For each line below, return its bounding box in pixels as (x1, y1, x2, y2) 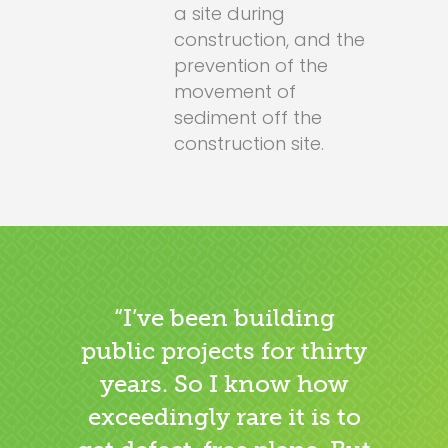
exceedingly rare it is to (87, 402, 361, 431)
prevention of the (174, 53, 328, 78)
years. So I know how (99, 369, 349, 398)
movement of (174, 79, 296, 104)
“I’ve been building (113, 303, 335, 332)
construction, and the (174, 27, 365, 52)
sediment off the (174, 105, 322, 130)
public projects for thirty (81, 336, 367, 365)
